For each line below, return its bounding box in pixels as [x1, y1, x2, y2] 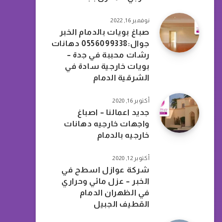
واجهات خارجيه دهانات [64, 119, 150, 128]
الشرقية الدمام [93, 73, 150, 82]
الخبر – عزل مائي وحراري [61, 177, 150, 185]
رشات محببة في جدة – [66, 51, 150, 59]
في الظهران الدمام [79, 188, 150, 197]
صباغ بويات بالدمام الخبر [59, 28, 150, 36]
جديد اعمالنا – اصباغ [77, 108, 150, 116]
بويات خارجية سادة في [65, 62, 150, 70]
